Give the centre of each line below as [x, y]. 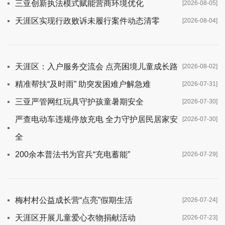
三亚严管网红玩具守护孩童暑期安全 [79, 101]
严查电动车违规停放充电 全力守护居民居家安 [96, 119]
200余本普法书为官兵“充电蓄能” [73, 154]
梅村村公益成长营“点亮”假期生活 [74, 200]
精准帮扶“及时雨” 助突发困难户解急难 [83, 84]
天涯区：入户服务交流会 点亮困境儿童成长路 [96, 66]
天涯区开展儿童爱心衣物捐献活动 [75, 217]
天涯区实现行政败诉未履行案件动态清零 [87, 21]
